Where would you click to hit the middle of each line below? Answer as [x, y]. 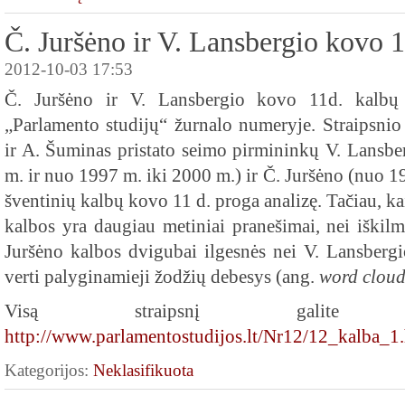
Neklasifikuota [143, 370]
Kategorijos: [49, 370]
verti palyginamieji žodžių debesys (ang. [162, 277]
